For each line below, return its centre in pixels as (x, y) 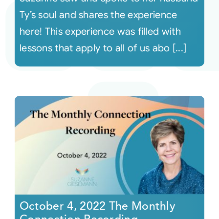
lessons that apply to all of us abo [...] (103, 48)
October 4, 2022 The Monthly (98, 206)
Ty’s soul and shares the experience (98, 15)
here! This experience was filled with (100, 31)
